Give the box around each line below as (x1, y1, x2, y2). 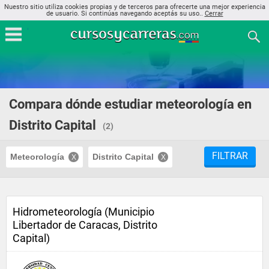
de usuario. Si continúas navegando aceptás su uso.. (46, 10, 205, 17)
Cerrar (204, 10, 223, 17)
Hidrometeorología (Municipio (13, 205, 154, 218)
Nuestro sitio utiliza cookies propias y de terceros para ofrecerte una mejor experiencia (4, 3, 265, 11)
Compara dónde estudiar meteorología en (9, 97, 252, 112)
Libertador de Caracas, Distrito (13, 219, 157, 231)
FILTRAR (212, 150, 248, 162)
